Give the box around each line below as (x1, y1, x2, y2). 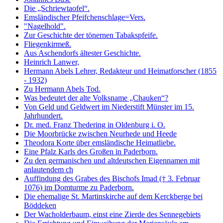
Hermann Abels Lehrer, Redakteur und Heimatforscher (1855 (24, 67, 217, 76)
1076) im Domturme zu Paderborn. (24, 183, 134, 192)
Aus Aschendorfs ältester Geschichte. (24, 49, 141, 58)
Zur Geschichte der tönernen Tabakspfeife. (24, 31, 158, 40)
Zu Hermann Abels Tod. (24, 85, 101, 94)
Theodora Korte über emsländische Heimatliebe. (24, 138, 176, 147)
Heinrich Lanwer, (24, 58, 79, 67)
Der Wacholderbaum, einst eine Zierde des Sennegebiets (24, 210, 201, 219)
